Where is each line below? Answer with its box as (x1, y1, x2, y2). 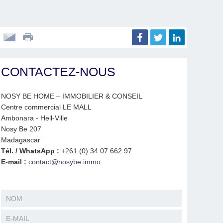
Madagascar (1, 136, 40, 144)
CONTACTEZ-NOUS (1, 65, 115, 79)
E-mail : (1, 158, 28, 166)
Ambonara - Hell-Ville (1, 114, 68, 122)
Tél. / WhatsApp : (1, 147, 59, 155)
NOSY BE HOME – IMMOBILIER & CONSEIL (1, 92, 142, 100)
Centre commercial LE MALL (1, 103, 92, 111)
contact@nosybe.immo (28, 158, 101, 166)
